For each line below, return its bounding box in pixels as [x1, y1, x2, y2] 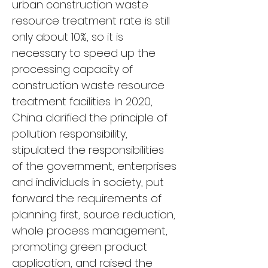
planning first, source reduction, [12, 207, 178, 222]
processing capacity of [12, 62, 136, 77]
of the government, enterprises [12, 159, 179, 173]
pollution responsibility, [12, 126, 130, 141]
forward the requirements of [12, 191, 165, 206]
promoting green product [12, 239, 150, 254]
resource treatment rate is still [12, 13, 173, 28]
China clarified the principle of [12, 110, 170, 125]
